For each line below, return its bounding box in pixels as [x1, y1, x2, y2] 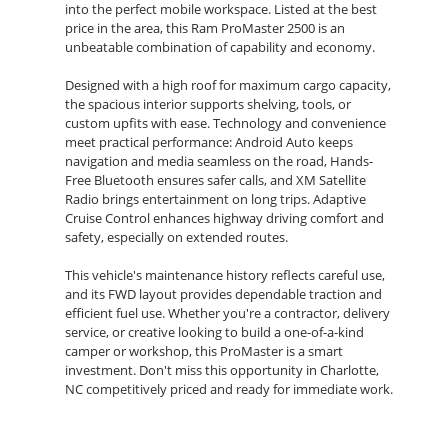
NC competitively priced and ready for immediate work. [65, 380, 393, 399]
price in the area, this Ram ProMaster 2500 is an [65, 19, 345, 38]
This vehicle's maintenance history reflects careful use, [65, 266, 385, 285]
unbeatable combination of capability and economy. [65, 38, 375, 57]
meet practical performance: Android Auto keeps [65, 133, 353, 152]
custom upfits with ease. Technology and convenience [65, 114, 386, 133]
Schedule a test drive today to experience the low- [65, 399, 361, 418]
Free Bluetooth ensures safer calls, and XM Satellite [65, 171, 366, 190]
